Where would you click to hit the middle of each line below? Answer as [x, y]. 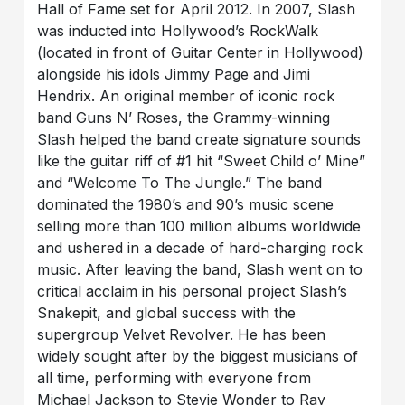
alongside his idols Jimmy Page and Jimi [174, 74]
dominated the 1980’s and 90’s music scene [186, 204]
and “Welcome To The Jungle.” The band [180, 182]
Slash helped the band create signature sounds [199, 139]
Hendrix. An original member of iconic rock [186, 95]
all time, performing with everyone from [174, 377]
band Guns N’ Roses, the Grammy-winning [184, 117]
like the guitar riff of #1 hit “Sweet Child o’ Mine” [202, 160]
